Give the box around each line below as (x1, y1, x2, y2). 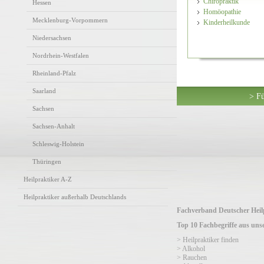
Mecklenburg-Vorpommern (32, 16, 108, 24)
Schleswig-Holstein (32, 140, 84, 147)
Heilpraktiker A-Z (24, 176, 72, 183)
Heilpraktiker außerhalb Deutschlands (24, 193, 126, 200)
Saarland (32, 87, 56, 94)
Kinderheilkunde (203, 18, 250, 27)
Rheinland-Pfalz (32, 70, 76, 77)
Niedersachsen (32, 34, 71, 41)
